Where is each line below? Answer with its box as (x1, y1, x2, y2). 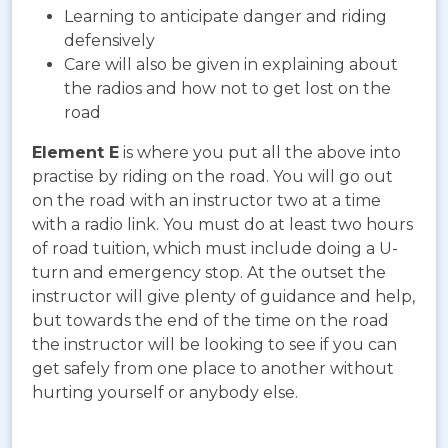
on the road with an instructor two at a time (32, 191, 381, 211)
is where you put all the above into (119, 143, 401, 163)
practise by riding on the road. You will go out (32, 167, 393, 187)
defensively (64, 31, 155, 51)
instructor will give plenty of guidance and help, (32, 287, 415, 307)
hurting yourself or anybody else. (32, 383, 298, 403)
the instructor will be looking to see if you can (32, 335, 397, 355)
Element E (32, 143, 119, 163)
